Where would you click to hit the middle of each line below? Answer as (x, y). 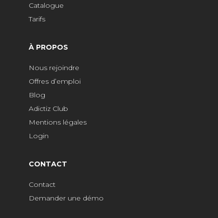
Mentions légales (58, 122)
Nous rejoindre (54, 67)
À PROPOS (48, 47)
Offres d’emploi (55, 81)
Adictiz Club (48, 108)
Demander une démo (66, 198)
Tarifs (37, 19)
